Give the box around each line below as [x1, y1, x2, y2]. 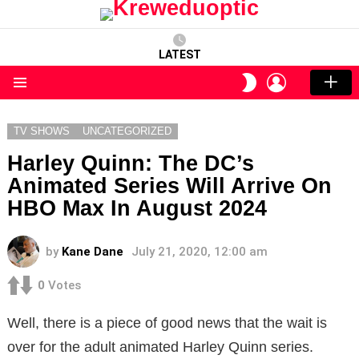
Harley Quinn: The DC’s [7, 151, 254, 176]
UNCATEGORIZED [83, 125, 171, 138]
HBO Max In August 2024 [7, 196, 267, 221]
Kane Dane [62, 244, 123, 260]
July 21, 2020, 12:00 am [131, 244, 268, 260]
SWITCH [258, 71, 296, 80]
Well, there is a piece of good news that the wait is [7, 314, 327, 331]
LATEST [158, 48, 201, 62]
